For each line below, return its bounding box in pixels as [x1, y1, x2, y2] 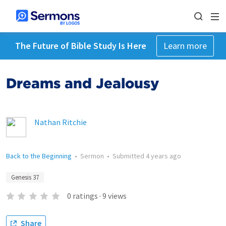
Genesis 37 [11, 173, 39, 182]
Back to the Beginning [6, 151, 72, 160]
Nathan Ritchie [34, 117, 87, 127]
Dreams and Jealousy [6, 75, 159, 92]
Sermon [80, 151, 104, 160]
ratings [72, 191, 98, 201]
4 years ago [146, 151, 181, 160]
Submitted [112, 151, 146, 160]
